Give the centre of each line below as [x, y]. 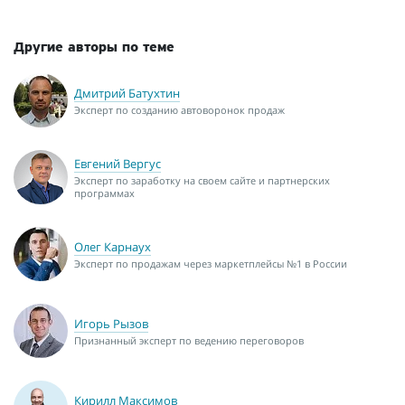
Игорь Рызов [111, 324]
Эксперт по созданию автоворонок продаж [179, 110]
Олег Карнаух [113, 247]
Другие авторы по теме [94, 47]
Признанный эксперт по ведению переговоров [189, 341]
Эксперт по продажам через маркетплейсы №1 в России [211, 264]
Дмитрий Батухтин [127, 94]
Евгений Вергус [118, 164]
